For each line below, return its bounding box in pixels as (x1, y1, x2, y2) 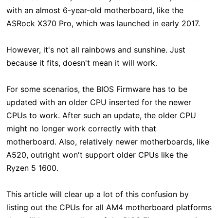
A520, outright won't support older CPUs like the (6, 150, 188, 160)
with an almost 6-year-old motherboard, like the (6, 5, 183, 16)
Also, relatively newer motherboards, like (58, 137, 209, 147)
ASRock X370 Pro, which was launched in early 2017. (6, 18, 200, 29)
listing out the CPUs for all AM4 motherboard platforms (6, 202, 212, 213)
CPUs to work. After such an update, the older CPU (6, 110, 196, 121)
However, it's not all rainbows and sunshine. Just (6, 45, 185, 55)
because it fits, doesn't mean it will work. (6, 58, 157, 68)
